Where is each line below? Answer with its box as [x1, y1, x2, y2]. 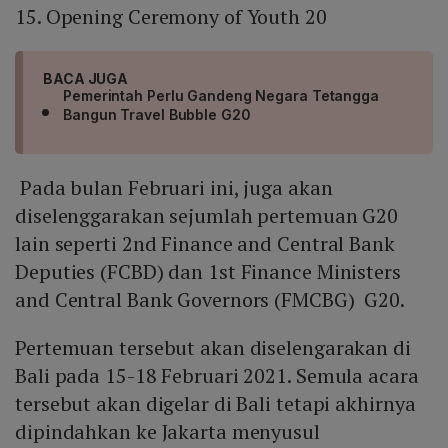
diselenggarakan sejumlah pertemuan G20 [15, 202, 399, 230]
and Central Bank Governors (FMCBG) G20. [15, 286, 405, 314]
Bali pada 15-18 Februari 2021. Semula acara [15, 362, 419, 390]
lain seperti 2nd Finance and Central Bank [15, 230, 395, 258]
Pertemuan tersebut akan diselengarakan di [15, 334, 411, 362]
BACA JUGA [43, 70, 129, 88]
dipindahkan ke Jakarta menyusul [15, 418, 320, 446]
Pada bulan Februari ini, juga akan [15, 174, 333, 202]
